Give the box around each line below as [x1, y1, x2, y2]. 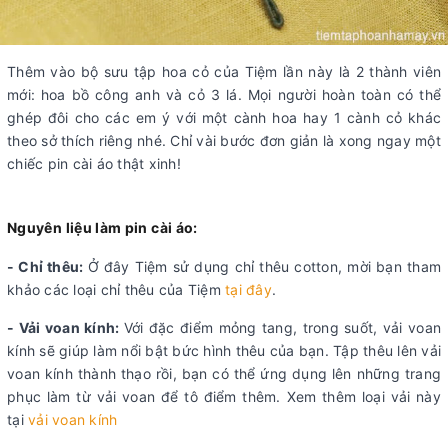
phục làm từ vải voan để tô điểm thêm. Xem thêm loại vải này [7, 388, 441, 406]
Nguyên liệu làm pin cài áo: [7, 219, 198, 237]
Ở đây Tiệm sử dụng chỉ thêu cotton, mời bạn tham [87, 258, 442, 276]
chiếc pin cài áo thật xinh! [7, 155, 181, 173]
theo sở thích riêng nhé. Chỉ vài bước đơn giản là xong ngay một [7, 132, 441, 150]
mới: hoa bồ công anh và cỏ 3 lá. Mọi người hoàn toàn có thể [7, 86, 441, 104]
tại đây [225, 281, 272, 299]
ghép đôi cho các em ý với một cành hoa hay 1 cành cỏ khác [7, 109, 441, 127]
